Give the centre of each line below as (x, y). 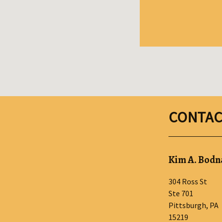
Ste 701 (181, 193)
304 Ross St (188, 181)
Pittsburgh (187, 205)
